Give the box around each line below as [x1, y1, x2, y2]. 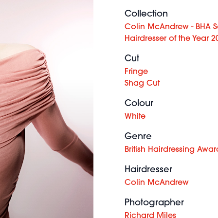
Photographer [125, 199, 184, 208]
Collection [125, 10, 168, 19]
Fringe [125, 68, 148, 76]
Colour [125, 99, 153, 109]
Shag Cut [125, 80, 160, 88]
